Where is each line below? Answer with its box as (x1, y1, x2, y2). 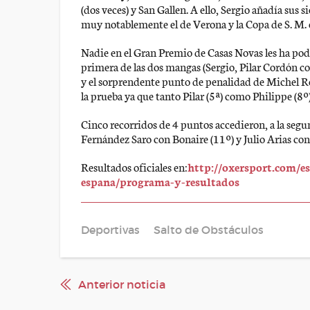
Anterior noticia (78, 277, 165, 291)
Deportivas (81, 223, 140, 237)
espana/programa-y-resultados (81, 173, 239, 189)
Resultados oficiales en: (81, 158, 188, 174)
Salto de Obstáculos (154, 223, 264, 237)
